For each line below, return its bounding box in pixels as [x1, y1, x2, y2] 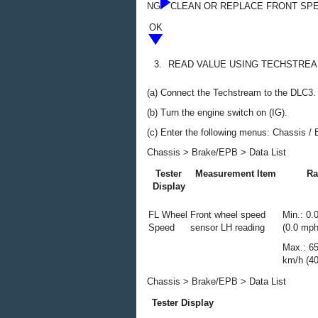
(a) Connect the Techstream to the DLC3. [147, 87, 316, 98]
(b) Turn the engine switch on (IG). [147, 107, 287, 118]
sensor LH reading [190, 222, 265, 233]
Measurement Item [195, 168, 276, 179]
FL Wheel [148, 209, 187, 220]
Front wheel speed [190, 209, 265, 220]
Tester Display [151, 297, 214, 308]
